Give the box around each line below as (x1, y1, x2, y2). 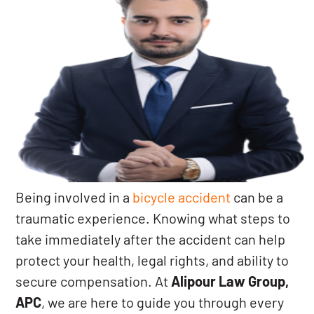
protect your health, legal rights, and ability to (15, 252, 289, 268)
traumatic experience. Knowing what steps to (15, 210, 291, 226)
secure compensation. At (15, 273, 172, 289)
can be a (231, 189, 284, 205)
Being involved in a (15, 189, 133, 205)
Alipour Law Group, (171, 273, 289, 289)
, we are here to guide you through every (41, 294, 285, 310)
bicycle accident (132, 189, 231, 205)
